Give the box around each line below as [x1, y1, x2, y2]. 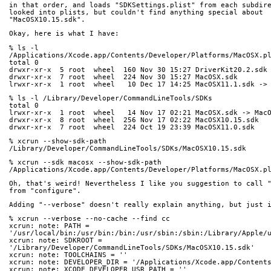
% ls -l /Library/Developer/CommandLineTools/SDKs [9, 94, 212, 102]
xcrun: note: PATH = [9, 222, 94, 230]
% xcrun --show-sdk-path [9, 137, 106, 145]
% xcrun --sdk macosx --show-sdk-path [9, 158, 162, 166]
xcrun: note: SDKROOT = [9, 237, 106, 245]
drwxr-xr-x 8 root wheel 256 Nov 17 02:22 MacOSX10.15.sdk [9, 116, 259, 124]
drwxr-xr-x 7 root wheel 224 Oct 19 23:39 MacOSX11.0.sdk [9, 123, 255, 131]
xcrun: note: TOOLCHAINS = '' [9, 251, 128, 260]
